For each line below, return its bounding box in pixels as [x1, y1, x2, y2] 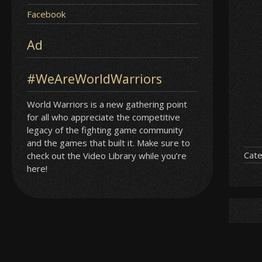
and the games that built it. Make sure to [27, 136, 191, 149]
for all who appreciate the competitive [27, 111, 181, 123]
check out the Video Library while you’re [27, 149, 187, 161]
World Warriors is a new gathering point [27, 98, 188, 110]
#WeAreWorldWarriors [27, 70, 163, 87]
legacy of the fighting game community [27, 123, 184, 136]
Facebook [27, 8, 66, 20]
